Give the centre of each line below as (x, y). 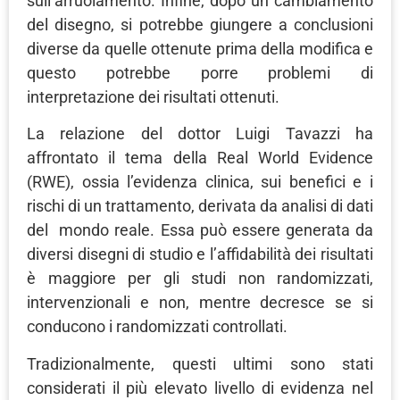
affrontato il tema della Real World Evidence (200, 158)
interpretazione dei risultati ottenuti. (153, 96)
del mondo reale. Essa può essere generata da (200, 230)
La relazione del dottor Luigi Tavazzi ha (200, 134)
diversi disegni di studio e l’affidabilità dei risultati (200, 254)
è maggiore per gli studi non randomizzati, (200, 279)
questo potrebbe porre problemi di (200, 72)
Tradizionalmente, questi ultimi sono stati (200, 363)
